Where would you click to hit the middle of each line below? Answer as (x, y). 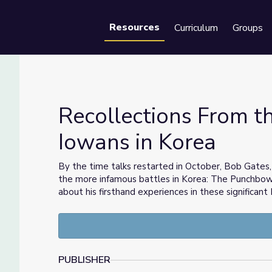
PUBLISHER (84, 260)
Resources (134, 27)
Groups (248, 28)
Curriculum (196, 28)
